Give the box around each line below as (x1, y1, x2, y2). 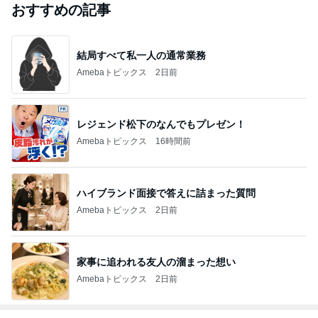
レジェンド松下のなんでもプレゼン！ (77, 119, 246, 131)
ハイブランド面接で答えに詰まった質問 (77, 187, 256, 199)
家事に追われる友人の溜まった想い (77, 256, 236, 268)
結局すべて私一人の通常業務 (77, 50, 206, 62)
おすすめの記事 (11, 1, 111, 18)
